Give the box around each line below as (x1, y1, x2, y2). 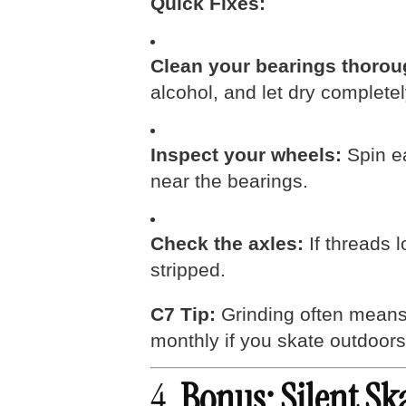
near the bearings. (150, 170, 308, 192)
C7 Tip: (150, 304, 216, 325)
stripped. (150, 259, 226, 281)
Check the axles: (150, 233, 304, 255)
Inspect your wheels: (150, 144, 342, 166)
